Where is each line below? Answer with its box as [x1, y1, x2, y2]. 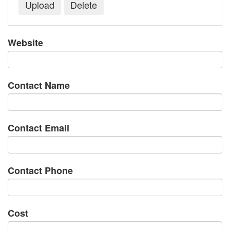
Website [8, 36, 43, 50]
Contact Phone [8, 164, 73, 178]
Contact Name [8, 79, 70, 92]
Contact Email [8, 121, 69, 135]
